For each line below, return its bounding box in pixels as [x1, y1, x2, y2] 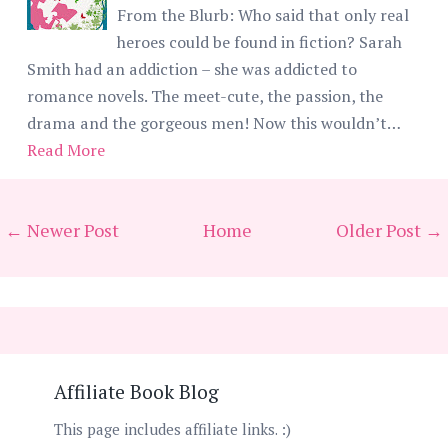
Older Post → [336, 217, 443, 242]
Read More [27, 138, 105, 161]
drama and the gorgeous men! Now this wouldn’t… [27, 111, 400, 134]
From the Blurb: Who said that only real [117, 3, 409, 26]
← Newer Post [5, 217, 119, 242]
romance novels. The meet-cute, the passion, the [27, 84, 383, 107]
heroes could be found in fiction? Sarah [117, 30, 402, 53]
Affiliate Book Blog [54, 378, 219, 404]
